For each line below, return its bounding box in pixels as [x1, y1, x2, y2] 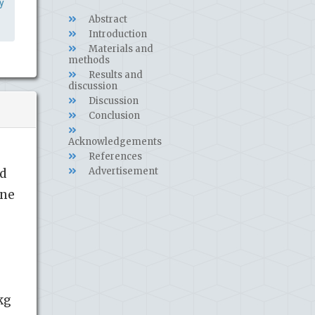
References [86, 150, 142, 163]
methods [68, 54, 110, 67]
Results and [86, 69, 143, 82]
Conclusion [86, 110, 140, 122]
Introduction [86, 28, 147, 41]
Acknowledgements [68, 136, 162, 148]
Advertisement [86, 165, 158, 178]
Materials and [86, 43, 153, 56]
